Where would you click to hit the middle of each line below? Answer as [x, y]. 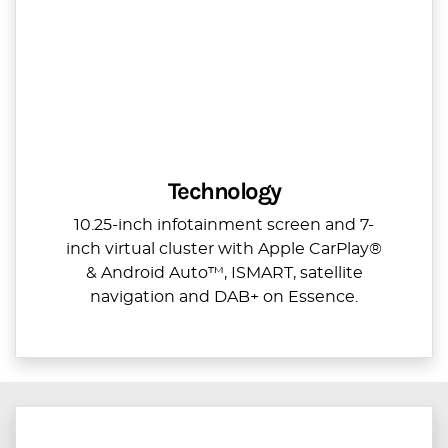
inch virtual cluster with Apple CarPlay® [224, 248]
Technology [224, 190]
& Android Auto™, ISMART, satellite [224, 272]
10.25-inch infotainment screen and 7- [224, 224]
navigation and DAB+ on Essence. [224, 296]
